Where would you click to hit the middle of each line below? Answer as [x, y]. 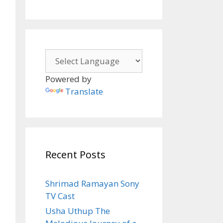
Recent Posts [75, 155]
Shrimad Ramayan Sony [92, 183]
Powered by [68, 79]
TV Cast [60, 196]
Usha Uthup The [78, 211]
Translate [84, 91]
